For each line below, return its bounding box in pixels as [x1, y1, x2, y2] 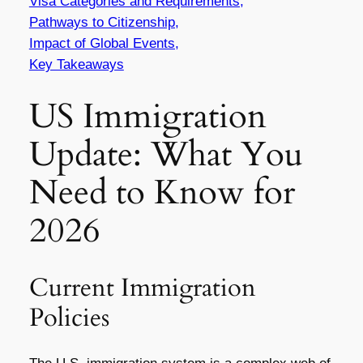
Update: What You [28, 131, 303, 177]
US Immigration [28, 93, 267, 139]
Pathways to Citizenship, [28, 14, 179, 30]
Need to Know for [28, 169, 295, 216]
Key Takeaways [28, 56, 124, 72]
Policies [28, 300, 109, 335]
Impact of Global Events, [28, 35, 179, 51]
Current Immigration [28, 270, 256, 305]
